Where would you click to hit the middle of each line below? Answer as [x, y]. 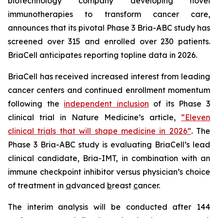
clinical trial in [40, 117]
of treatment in [37, 185]
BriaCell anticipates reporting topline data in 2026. [102, 55]
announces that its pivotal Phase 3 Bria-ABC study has [109, 28]
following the [36, 104]
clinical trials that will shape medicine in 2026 [98, 131]
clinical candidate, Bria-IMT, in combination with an [109, 158]
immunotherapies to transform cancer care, [109, 14]
